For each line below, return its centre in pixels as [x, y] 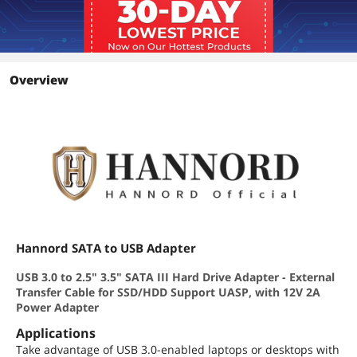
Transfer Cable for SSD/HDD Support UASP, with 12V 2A [168, 292]
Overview [39, 80]
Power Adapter [57, 307]
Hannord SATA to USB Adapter [106, 248]
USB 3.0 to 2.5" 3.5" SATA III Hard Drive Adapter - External [175, 277]
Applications [56, 333]
